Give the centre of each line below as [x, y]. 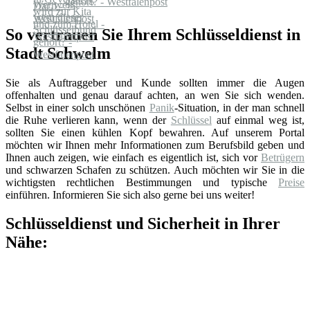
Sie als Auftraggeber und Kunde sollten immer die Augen [155, 82]
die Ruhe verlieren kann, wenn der [88, 120]
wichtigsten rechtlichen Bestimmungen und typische [142, 182]
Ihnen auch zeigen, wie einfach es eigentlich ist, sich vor [133, 157]
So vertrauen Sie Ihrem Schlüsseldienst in [153, 34]
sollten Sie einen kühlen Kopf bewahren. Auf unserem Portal [155, 132]
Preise [291, 182]
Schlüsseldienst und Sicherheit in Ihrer [143, 224]
